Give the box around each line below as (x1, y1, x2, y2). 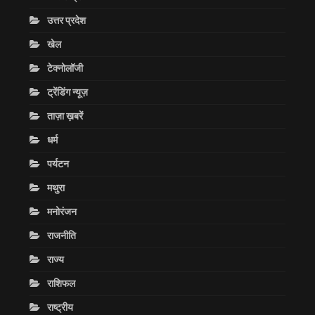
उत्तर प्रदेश (47, 13, 86, 27)
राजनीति (47, 228, 76, 243)
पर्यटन (47, 156, 69, 171)
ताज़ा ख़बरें (47, 108, 83, 123)
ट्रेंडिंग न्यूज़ (47, 84, 88, 99)
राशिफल (47, 276, 75, 290)
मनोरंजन (47, 204, 77, 219)
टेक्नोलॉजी (47, 60, 83, 75)
